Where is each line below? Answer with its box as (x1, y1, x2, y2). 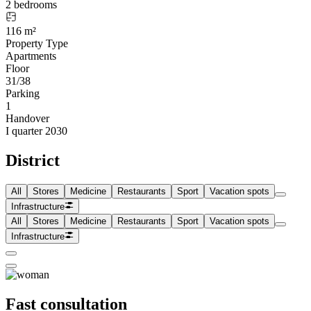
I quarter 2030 (6, 124, 67, 137)
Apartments (6, 49, 56, 62)
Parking (6, 87, 40, 99)
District (6, 151, 60, 169)
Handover (6, 112, 49, 124)
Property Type (6, 37, 68, 49)
